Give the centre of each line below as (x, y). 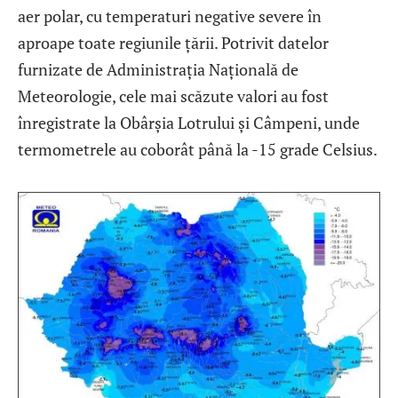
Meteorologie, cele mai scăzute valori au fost (173, 96)
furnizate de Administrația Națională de (158, 69)
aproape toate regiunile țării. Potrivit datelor (173, 42)
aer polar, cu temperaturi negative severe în (170, 16)
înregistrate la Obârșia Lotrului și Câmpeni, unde (189, 122)
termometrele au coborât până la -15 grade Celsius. (198, 149)
